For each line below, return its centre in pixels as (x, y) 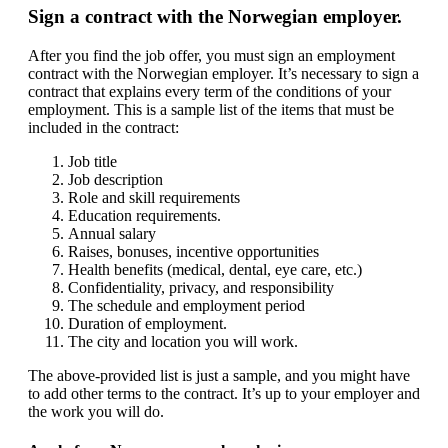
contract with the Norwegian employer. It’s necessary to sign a (223, 74)
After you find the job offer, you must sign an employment (211, 56)
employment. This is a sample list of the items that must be (211, 110)
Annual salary (112, 234)
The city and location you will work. (183, 342)
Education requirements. (144, 216)
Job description (115, 180)
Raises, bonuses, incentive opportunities (193, 252)
